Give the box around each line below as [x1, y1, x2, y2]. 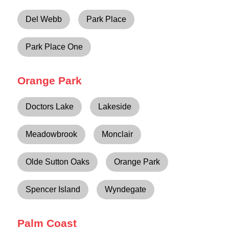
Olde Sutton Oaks [26, 157, 90, 166]
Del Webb [26, 14, 62, 24]
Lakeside [98, 102, 132, 111]
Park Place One [26, 42, 83, 51]
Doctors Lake [26, 102, 74, 111]
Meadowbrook [26, 129, 78, 139]
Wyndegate [105, 185, 147, 194]
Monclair [102, 129, 133, 139]
